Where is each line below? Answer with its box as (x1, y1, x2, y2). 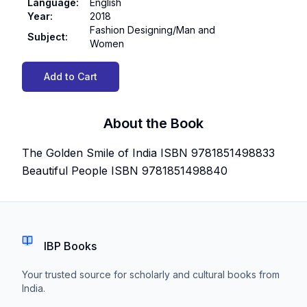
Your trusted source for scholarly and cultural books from (22, 269, 280, 280)
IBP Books (44, 239, 97, 253)
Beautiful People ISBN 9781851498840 (22, 164, 228, 177)
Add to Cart (44, 71, 97, 82)
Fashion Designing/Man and (90, 24, 215, 36)
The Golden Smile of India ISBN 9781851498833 (22, 146, 275, 160)
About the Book (103, 115, 204, 132)
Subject (27, 31, 65, 42)
